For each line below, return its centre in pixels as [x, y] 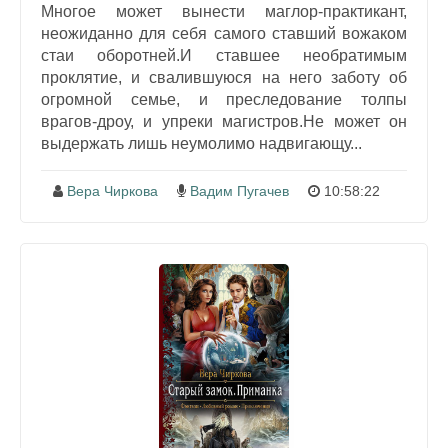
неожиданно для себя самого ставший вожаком [224, 33]
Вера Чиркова [112, 190]
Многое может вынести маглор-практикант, [224, 11]
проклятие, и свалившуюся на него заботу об [224, 77]
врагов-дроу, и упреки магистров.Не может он [224, 121]
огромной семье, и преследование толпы [224, 99]
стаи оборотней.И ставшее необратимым [224, 55]
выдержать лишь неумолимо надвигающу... [201, 143]
